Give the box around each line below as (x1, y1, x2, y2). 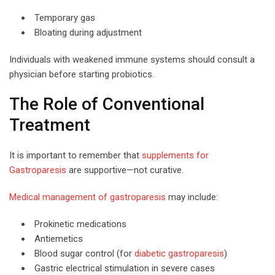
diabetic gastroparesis (134, 247, 224, 259)
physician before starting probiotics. (9, 68, 154, 80)
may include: (166, 191, 218, 203)
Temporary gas (34, 12, 95, 23)
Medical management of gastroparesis (9, 191, 166, 203)
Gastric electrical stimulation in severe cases (34, 262, 215, 274)
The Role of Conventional (9, 93, 204, 114)
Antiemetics (34, 233, 83, 244)
